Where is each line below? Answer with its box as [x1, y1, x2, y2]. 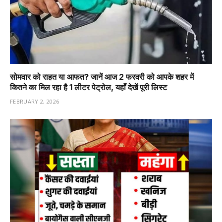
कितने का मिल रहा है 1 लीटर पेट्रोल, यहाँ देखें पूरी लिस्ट [10, 82, 167, 92]
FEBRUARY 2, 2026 [10, 97, 59, 105]
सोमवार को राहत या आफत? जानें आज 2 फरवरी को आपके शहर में [10, 71, 194, 82]
